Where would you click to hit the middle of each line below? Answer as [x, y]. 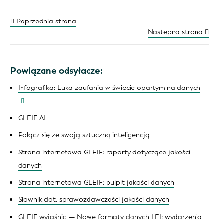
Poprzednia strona [45, 22]
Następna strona [176, 32]
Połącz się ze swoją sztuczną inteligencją [84, 135]
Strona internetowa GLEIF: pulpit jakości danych [96, 183]
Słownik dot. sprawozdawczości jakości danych [94, 200]
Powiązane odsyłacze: [56, 71]
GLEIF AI [32, 118]
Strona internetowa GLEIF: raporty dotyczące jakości [104, 153]
